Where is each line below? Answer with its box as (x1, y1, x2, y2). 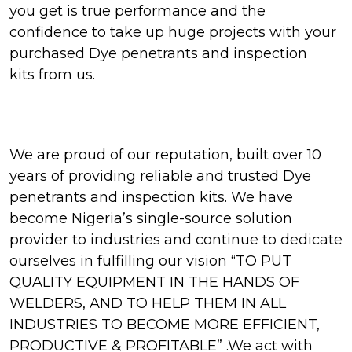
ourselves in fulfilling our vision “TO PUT (9, 252, 291, 269)
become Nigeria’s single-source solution (9, 210, 292, 227)
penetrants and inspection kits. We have (9, 189, 293, 206)
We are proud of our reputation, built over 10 (9, 146, 321, 163)
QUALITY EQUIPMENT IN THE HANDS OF (9, 273, 299, 291)
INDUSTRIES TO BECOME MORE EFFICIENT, (9, 316, 320, 333)
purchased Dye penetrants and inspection (9, 45, 307, 62)
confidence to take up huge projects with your (9, 24, 336, 41)
